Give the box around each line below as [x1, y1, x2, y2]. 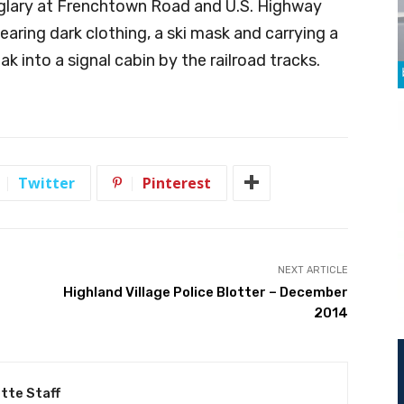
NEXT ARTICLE [277, 263, 348, 276]
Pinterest [142, 172, 211, 193]
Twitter [18, 172, 75, 193]
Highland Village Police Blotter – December [62, 283, 348, 300]
